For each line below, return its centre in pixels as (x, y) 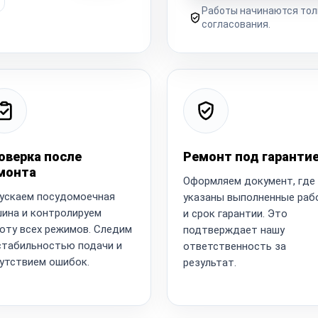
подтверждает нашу (234, 230)
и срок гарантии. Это (235, 213)
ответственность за (235, 246)
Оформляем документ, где (249, 181)
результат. (210, 262)
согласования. (236, 24)
